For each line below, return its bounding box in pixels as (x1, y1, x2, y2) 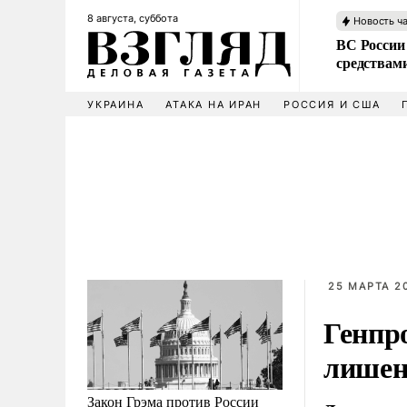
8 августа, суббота (87, 12, 178, 25)
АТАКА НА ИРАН (165, 98, 263, 111)
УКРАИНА (87, 98, 144, 111)
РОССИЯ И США (283, 98, 381, 111)
